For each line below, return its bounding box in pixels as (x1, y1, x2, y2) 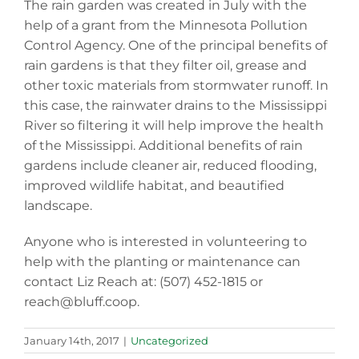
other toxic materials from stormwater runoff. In (24, 77, 329, 93)
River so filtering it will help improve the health (24, 117, 324, 133)
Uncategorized (131, 333, 208, 347)
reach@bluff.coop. (24, 293, 139, 309)
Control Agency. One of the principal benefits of (24, 37, 327, 53)
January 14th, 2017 (24, 333, 119, 347)
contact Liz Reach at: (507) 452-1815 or (24, 273, 263, 289)
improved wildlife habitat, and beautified (24, 177, 284, 193)
